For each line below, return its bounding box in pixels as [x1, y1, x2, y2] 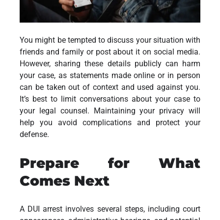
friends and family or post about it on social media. [20, 47, 200, 57]
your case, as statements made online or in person [20, 71, 200, 81]
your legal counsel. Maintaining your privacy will [20, 106, 200, 116]
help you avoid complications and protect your [20, 118, 200, 128]
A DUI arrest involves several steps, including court [20, 204, 200, 214]
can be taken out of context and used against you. [20, 82, 200, 92]
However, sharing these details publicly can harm [20, 59, 200, 69]
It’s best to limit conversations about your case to [20, 94, 200, 104]
